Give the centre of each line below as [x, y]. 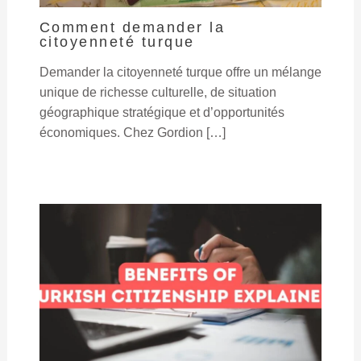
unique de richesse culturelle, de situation [158, 93]
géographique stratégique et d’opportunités [162, 113]
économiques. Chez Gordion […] [132, 133]
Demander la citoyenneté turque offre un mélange [180, 73]
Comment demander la [132, 27]
